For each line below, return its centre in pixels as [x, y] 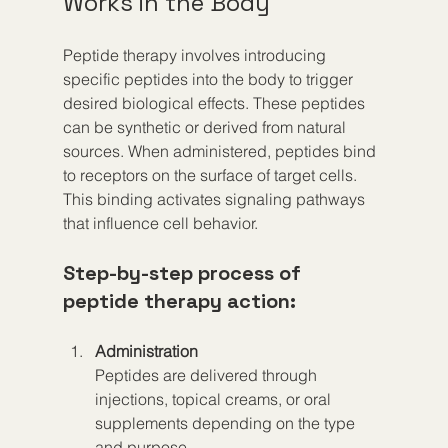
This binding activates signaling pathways [215, 198]
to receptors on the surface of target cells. [211, 174]
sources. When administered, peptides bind [221, 150]
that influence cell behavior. [160, 222]
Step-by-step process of [184, 272]
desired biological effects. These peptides [215, 102]
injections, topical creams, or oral [214, 398]
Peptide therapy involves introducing [196, 54]
